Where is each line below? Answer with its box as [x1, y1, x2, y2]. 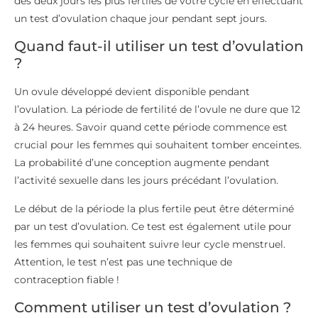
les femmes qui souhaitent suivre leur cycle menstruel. [14, 237, 285, 251]
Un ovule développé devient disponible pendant [14, 85, 250, 99]
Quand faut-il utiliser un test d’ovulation [14, 38, 304, 55]
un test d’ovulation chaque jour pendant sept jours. [14, 11, 267, 25]
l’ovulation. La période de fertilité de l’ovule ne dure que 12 [14, 103, 300, 116]
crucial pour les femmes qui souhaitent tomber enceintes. [14, 138, 302, 152]
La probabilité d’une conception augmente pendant [14, 156, 270, 170]
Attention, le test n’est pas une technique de [14, 255, 232, 268]
